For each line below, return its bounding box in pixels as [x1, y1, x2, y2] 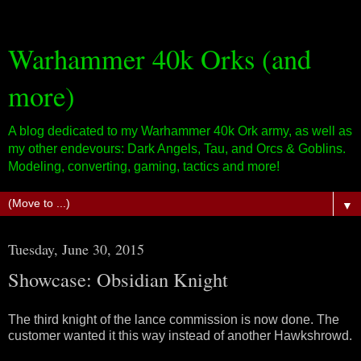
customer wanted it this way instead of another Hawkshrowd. [8, 328, 352, 342]
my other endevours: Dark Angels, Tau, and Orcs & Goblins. [8, 142, 346, 156]
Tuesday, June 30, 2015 [8, 239, 144, 259]
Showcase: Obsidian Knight [8, 266, 228, 293]
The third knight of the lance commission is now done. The [8, 312, 339, 326]
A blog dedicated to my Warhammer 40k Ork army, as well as [8, 124, 352, 138]
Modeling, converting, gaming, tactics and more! [8, 160, 280, 173]
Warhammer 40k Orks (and [8, 40, 311, 77]
